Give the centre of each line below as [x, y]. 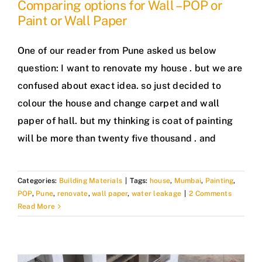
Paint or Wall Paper [73, 20]
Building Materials [91, 181]
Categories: [38, 181]
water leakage [156, 194]
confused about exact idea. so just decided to [119, 86]
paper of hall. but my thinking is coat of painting [125, 121]
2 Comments [210, 194]
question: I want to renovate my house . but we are [130, 68]
